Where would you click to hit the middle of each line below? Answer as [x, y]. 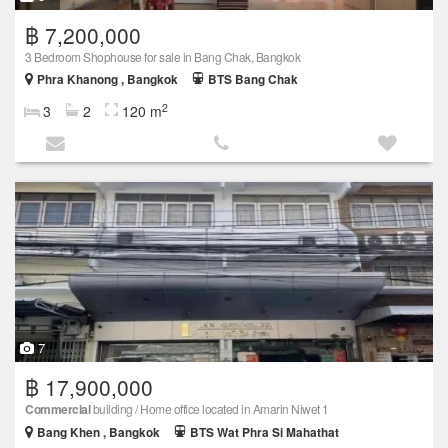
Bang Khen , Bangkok [98, 432]
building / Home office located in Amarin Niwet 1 [209, 408]
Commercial [57, 408]
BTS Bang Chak [253, 79]
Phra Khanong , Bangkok [107, 79]
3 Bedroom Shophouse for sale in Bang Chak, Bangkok [162, 56]
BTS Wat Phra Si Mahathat [264, 432]
